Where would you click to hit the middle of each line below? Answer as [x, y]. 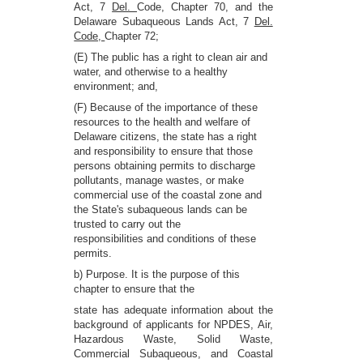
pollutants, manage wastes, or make [159, 180]
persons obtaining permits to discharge [165, 166]
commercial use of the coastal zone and [168, 195]
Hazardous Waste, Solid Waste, [173, 339]
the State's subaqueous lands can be [161, 209]
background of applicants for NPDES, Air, [173, 325]
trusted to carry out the [128, 224]
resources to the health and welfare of [162, 122]
